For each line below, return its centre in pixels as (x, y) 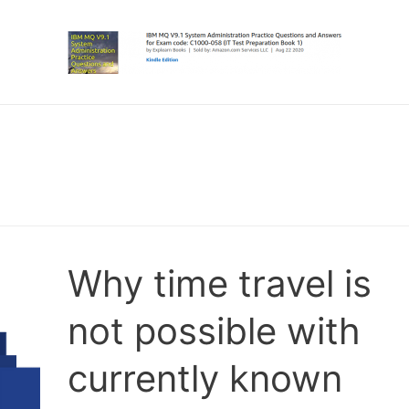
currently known (204, 379)
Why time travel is (219, 284)
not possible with (214, 331)
